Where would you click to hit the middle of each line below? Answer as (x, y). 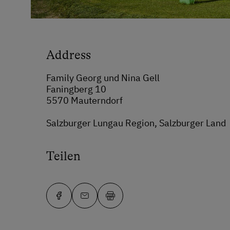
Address (69, 55)
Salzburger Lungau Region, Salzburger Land (136, 123)
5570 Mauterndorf (84, 100)
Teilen (63, 156)
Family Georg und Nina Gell (103, 78)
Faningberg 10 (76, 89)
